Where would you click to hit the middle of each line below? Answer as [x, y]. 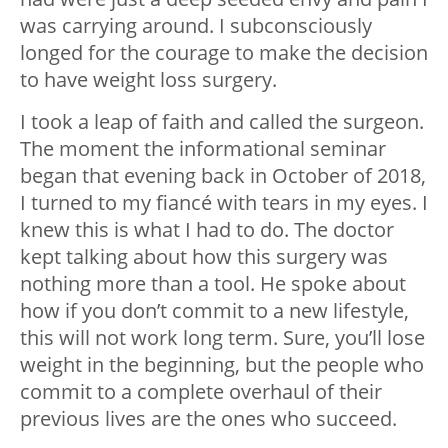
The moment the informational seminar [203, 149]
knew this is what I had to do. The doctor [207, 230]
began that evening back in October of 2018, [223, 176]
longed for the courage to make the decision [224, 53]
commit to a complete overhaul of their [201, 392]
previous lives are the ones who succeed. [208, 419]
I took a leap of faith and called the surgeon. [222, 122]
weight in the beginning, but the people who [222, 365]
